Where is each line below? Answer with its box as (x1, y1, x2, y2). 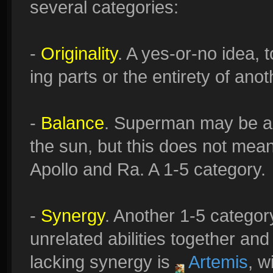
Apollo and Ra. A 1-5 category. (30, 159, 266, 179)
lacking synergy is (30, 252, 175, 272)
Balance (41, 113, 104, 133)
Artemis (185, 252, 248, 272)
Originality (41, 43, 118, 63)
